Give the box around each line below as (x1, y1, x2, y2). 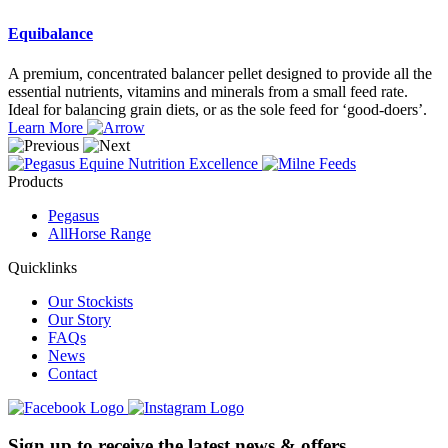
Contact (48, 364, 97, 382)
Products (8, 172, 63, 190)
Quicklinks (8, 258, 77, 276)
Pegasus (48, 206, 99, 224)
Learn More (8, 118, 87, 136)
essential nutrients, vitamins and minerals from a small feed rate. (8, 82, 408, 100)
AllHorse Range (48, 224, 151, 242)
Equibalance (8, 25, 93, 43)
